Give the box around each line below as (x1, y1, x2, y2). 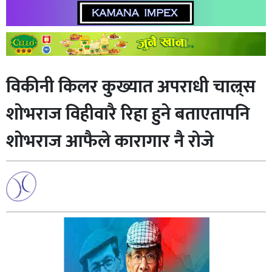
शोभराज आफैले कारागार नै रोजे (6, 126, 214, 157)
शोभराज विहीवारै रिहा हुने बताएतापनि (6, 99, 250, 130)
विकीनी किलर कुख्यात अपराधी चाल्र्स (6, 72, 256, 103)
